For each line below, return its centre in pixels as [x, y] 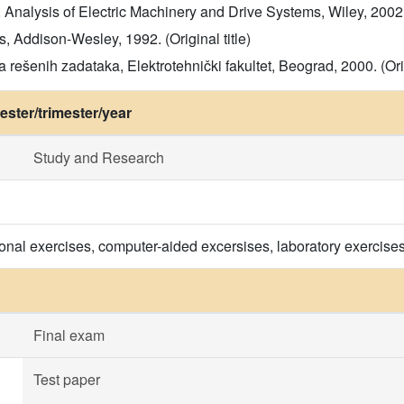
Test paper [67, 379]
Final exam [69, 335]
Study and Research [99, 157]
